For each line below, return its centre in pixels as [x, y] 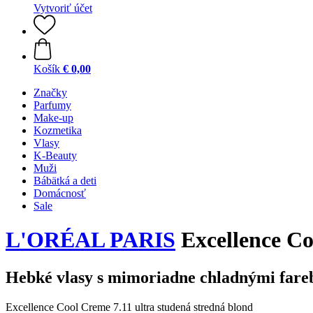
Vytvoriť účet [63, 8]
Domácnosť [60, 193]
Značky [50, 93]
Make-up [53, 118]
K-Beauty [55, 155]
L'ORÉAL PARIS [90, 240]
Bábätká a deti [65, 181]
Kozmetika [58, 130]
